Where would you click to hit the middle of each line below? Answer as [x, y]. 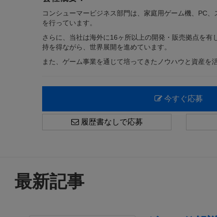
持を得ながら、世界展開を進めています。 [107, 47]
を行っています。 [69, 23]
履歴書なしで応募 [111, 122]
